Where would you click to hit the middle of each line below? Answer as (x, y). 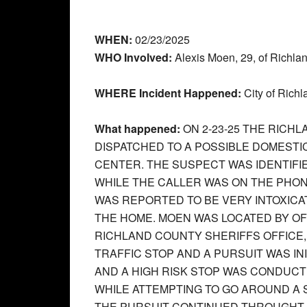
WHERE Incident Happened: (168, 93)
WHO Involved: (133, 57)
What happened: (139, 128)
